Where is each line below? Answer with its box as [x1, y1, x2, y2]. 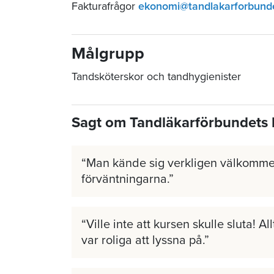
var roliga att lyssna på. [81, 232, 204, 248]
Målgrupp [72, 43, 144, 64]
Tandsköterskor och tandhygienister [72, 69, 241, 83]
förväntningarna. [81, 171, 169, 187]
